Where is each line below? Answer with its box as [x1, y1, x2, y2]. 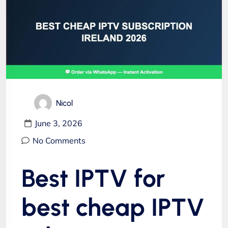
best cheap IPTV [21, 192, 205, 222]
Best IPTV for [21, 163, 165, 193]
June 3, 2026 [35, 118, 82, 128]
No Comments [33, 135, 85, 146]
